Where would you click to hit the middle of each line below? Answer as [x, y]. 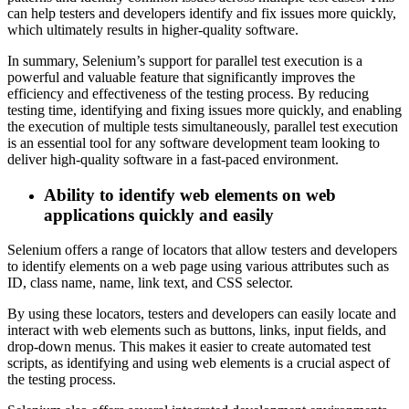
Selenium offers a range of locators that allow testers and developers [202, 250]
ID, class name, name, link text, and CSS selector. [150, 283]
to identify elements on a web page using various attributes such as [198, 267]
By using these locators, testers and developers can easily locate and [202, 314]
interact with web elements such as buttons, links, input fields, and [197, 330]
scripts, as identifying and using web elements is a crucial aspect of [199, 363]
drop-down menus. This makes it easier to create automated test [189, 347]
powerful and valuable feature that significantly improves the [181, 77]
